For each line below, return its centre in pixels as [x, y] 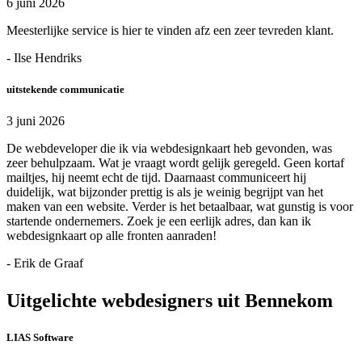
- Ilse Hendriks [44, 57]
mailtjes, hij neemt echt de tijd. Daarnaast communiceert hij [156, 178]
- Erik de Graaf [45, 263]
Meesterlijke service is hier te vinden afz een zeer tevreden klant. [170, 30]
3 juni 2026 [36, 121]
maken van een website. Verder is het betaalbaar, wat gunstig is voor [180, 207]
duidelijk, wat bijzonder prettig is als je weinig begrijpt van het [165, 192]
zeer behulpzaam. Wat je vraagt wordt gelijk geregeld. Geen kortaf [175, 163]
